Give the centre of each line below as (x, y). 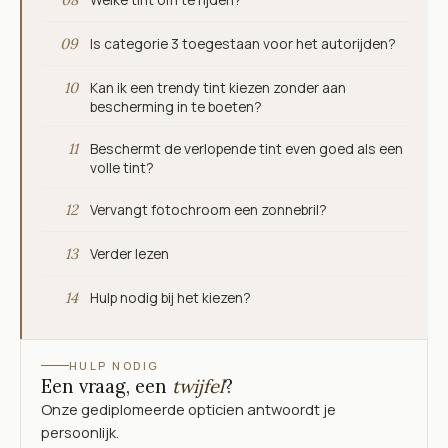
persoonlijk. (80, 431)
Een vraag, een (106, 385)
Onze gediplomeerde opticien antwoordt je (188, 408)
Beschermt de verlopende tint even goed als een (246, 148)
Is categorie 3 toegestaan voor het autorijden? (242, 43)
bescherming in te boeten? (175, 106)
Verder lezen (129, 253)
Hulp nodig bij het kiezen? (170, 297)
